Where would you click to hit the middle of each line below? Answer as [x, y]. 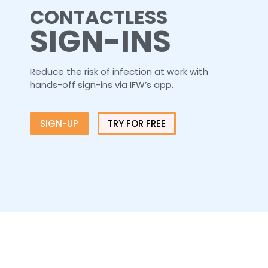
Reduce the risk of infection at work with [119, 71]
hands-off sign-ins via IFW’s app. [102, 84]
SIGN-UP [59, 123]
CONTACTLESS [99, 17]
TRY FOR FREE [137, 123]
